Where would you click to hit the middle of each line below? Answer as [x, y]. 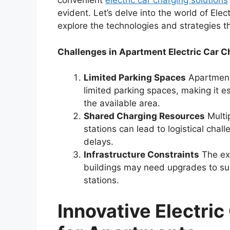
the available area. [122, 103]
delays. [99, 142]
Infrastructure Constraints [141, 155]
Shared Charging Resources [144, 116]
